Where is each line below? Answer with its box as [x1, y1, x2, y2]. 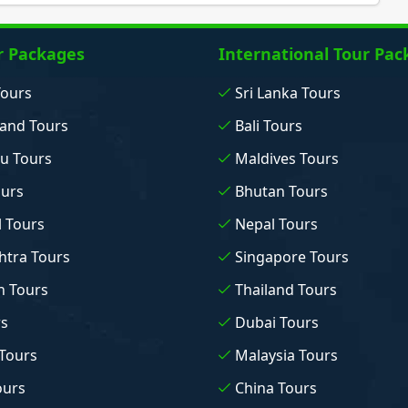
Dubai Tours [234, 311, 319, 332]
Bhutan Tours [234, 180, 328, 201]
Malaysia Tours [234, 344, 338, 365]
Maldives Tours [234, 148, 339, 168]
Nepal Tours [234, 213, 318, 234]
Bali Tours [234, 115, 302, 136]
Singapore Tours [234, 246, 349, 267]
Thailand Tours [234, 279, 337, 300]
